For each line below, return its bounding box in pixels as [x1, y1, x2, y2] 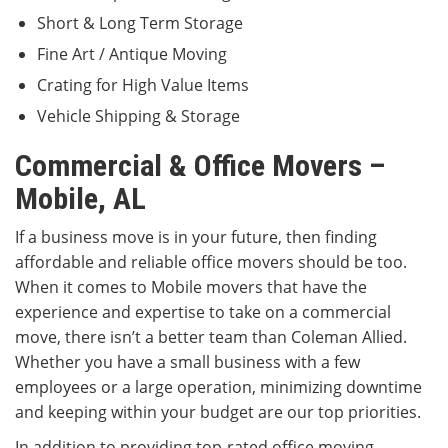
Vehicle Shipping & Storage [37, 105, 240, 128]
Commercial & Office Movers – [15, 148, 385, 184]
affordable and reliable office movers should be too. [15, 251, 407, 274]
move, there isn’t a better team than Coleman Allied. [15, 326, 407, 349]
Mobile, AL [15, 181, 146, 217]
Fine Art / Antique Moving [37, 43, 227, 66]
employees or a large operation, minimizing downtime [15, 376, 422, 399]
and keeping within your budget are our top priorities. [15, 401, 421, 424]
